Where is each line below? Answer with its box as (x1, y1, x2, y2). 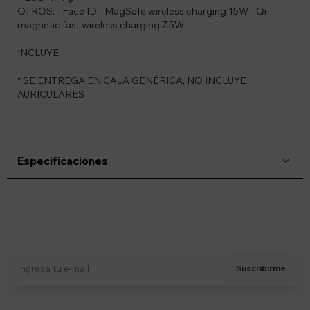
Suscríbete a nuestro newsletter (48, 204, 262, 222)
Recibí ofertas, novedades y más (86, 225, 224, 237)
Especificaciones (17, 154, 108, 168)
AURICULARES (17, 88, 84, 101)
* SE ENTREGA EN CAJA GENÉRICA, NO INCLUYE (17, 74, 246, 87)
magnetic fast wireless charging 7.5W (17, 19, 184, 32)
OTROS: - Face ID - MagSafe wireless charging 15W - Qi (17, 5, 266, 18)
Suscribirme (236, 263, 286, 274)
